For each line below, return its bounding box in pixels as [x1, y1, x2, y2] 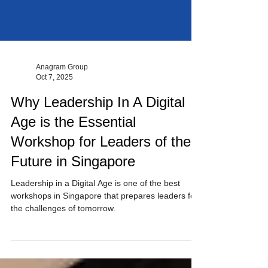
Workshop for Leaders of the [11, 155, 191, 171]
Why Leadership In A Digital [11, 115, 185, 132]
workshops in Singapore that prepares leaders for [11, 212, 104, 222]
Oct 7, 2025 [36, 94, 73, 103]
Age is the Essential [11, 135, 136, 151]
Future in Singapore [11, 175, 135, 191]
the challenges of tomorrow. [11, 225, 115, 234]
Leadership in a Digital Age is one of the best [11, 200, 180, 209]
